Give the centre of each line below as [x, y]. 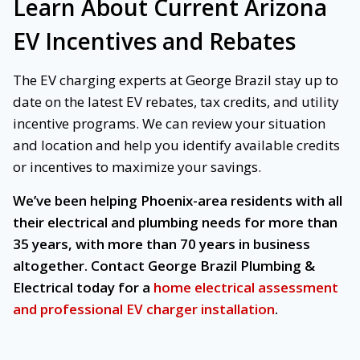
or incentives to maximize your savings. [137, 167]
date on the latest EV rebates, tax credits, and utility [176, 102]
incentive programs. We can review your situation [169, 124]
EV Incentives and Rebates [154, 41]
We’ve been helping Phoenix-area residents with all [178, 201]
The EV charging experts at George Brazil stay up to [176, 80]
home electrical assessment [246, 288]
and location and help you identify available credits [176, 145]
